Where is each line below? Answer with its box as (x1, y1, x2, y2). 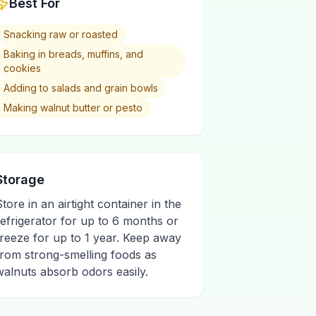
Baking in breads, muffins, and (4, 48, 143, 60)
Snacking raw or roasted (4, 28, 118, 40)
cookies (4, 62, 41, 74)
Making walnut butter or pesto (4, 102, 142, 114)
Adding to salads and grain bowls (4, 82, 158, 94)
